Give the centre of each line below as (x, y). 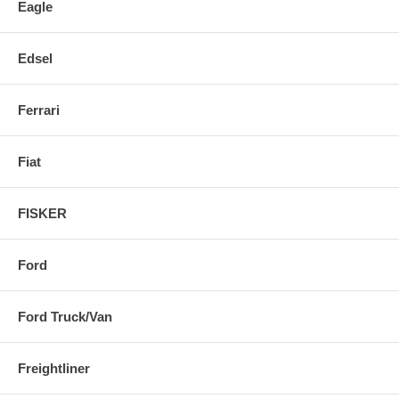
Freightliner (54, 368)
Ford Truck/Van (65, 316)
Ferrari (39, 110)
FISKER (42, 213)
